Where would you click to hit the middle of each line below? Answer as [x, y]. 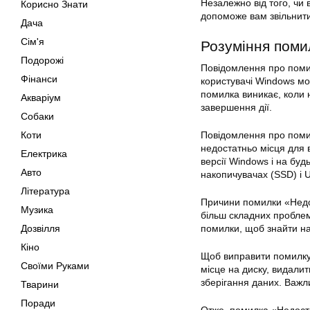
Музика [37, 210]
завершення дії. [236, 108]
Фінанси [39, 79]
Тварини [40, 284]
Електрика [44, 154]
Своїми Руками [55, 266]
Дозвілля [40, 228]
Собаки [37, 116]
